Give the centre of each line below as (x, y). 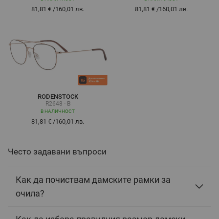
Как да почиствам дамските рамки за (93, 179)
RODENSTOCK (58, 96)
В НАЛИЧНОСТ (58, 111)
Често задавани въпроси (57, 151)
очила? (30, 193)
